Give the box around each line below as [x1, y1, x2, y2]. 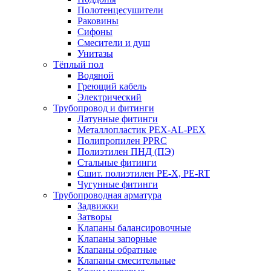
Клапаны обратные [77, 244, 157, 255]
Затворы [77, 212, 112, 222]
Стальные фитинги [77, 157, 157, 168]
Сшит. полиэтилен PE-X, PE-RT [77, 168, 210, 178]
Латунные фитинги [77, 114, 158, 124]
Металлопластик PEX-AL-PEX [77, 125, 206, 135]
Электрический [77, 92, 142, 102]
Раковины [77, 16, 119, 26]
